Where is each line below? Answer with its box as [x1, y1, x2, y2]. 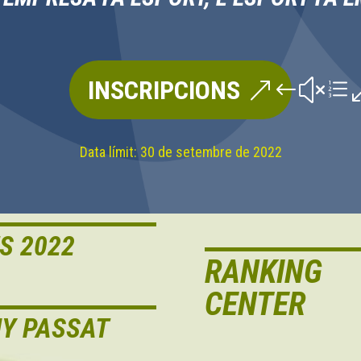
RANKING [204, 253, 322, 292]
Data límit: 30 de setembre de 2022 [79, 143, 282, 160]
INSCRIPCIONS [87, 74, 240, 106]
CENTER [204, 285, 305, 324]
